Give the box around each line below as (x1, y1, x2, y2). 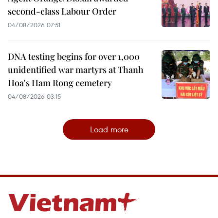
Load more (90, 124, 128, 135)
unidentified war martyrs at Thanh (8, 64, 144, 76)
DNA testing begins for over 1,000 (8, 51, 140, 63)
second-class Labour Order (8, 5, 116, 18)
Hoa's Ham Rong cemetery (8, 77, 112, 89)
